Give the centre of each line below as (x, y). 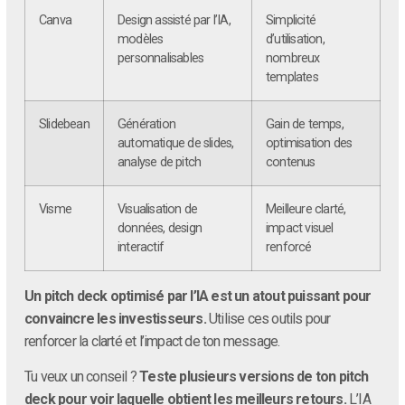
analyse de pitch (160, 162)
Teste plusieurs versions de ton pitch (254, 376)
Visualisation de (158, 209)
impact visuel (300, 228)
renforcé (289, 247)
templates (292, 77)
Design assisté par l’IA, (174, 20)
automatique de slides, (176, 143)
